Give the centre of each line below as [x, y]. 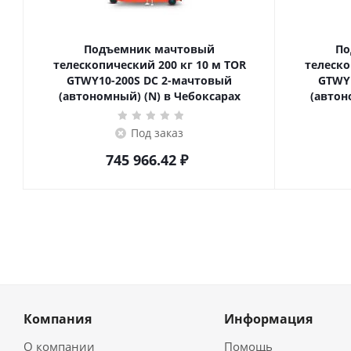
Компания [58, 319]
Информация [268, 319]
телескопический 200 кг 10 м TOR [116, 65]
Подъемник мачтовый [149, 49]
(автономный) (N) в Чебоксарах [149, 96]
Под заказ [157, 133]
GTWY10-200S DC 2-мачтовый [149, 80]
